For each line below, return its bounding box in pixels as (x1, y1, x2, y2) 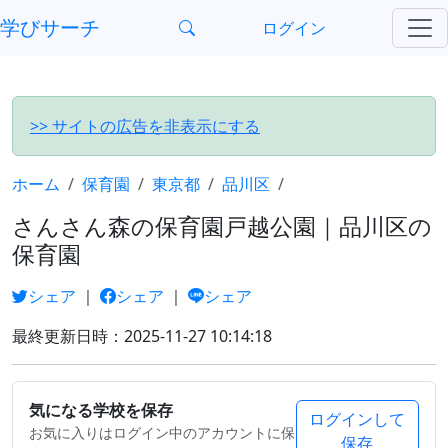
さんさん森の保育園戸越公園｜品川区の (12, 210, 432, 242)
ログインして (309, 408, 406, 430)
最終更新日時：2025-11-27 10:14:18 (12, 325, 272, 347)
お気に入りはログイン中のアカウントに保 (29, 423, 295, 442)
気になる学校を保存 (29, 399, 173, 421)
